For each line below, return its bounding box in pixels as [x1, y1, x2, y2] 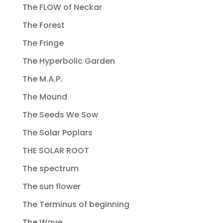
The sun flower [22, 181, 81, 193]
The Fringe [22, 37, 64, 49]
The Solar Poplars [22, 127, 93, 139]
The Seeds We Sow [22, 109, 98, 121]
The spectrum [22, 163, 79, 175]
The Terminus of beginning [22, 199, 129, 211]
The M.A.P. [22, 73, 62, 85]
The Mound [22, 91, 67, 103]
